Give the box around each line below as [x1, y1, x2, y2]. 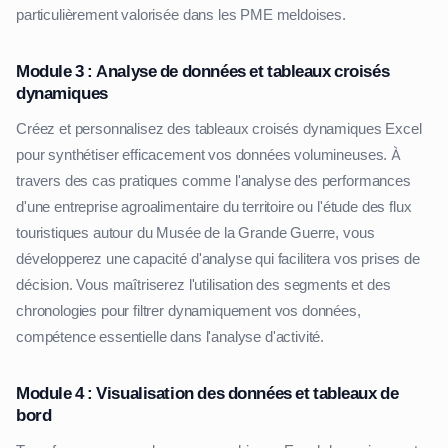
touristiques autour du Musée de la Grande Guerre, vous [16, 223, 375, 244]
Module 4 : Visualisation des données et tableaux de [16, 382, 399, 405]
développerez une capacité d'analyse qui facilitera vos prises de [16, 249, 420, 270]
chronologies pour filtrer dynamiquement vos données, [16, 301, 361, 322]
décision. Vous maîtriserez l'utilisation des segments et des [16, 275, 391, 296]
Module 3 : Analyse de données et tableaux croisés [16, 60, 390, 83]
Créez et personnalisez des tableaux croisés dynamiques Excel [16, 119, 422, 140]
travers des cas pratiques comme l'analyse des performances [16, 171, 411, 192]
